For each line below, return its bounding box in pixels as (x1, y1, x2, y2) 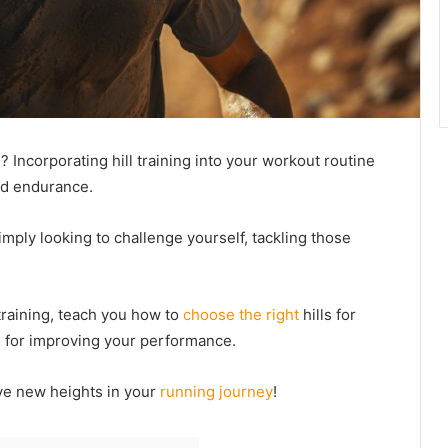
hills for (299, 305, 356, 324)
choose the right (183, 305, 299, 324)
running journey (160, 382, 273, 401)
